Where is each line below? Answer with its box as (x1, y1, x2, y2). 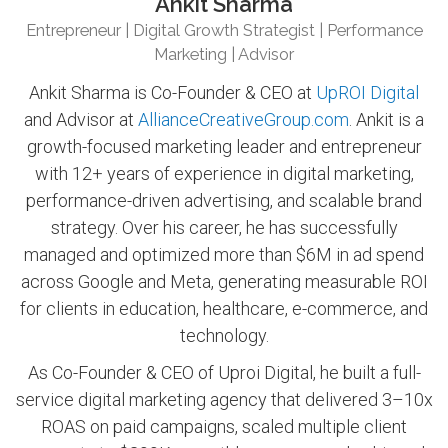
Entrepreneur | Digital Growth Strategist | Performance (25, 20, 423, 41)
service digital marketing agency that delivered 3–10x (15, 389, 433, 411)
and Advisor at (24, 109, 138, 131)
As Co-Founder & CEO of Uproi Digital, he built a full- (27, 362, 421, 384)
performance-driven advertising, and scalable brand (26, 190, 422, 212)
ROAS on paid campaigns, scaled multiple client (41, 416, 407, 438)
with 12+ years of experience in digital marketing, (34, 163, 414, 185)
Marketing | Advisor (154, 44, 294, 65)
